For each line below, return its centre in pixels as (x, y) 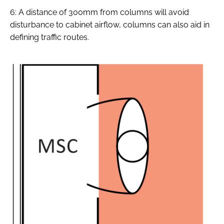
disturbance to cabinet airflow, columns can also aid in (110, 24)
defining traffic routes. (49, 37)
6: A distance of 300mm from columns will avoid (99, 12)
